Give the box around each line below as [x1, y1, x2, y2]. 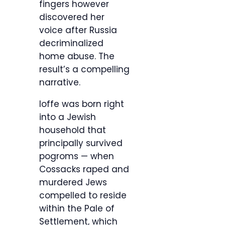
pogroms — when [39, 150, 114, 163]
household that [39, 124, 106, 137]
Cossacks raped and [39, 163, 129, 176]
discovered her [39, 11, 104, 24]
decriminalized [39, 37, 103, 50]
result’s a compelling [39, 63, 130, 76]
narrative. [39, 76, 83, 89]
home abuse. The [39, 50, 115, 63]
